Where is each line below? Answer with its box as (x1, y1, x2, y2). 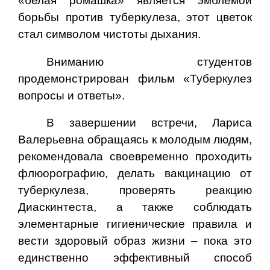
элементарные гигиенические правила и (18, 218, 252, 231)
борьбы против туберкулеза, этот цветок (18, 11, 252, 24)
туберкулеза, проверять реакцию (18, 184, 252, 197)
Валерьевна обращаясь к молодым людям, (18, 133, 252, 146)
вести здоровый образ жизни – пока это (18, 234, 252, 248)
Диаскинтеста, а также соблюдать (18, 201, 252, 214)
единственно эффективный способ (18, 251, 252, 265)
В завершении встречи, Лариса (46, 116, 252, 130)
